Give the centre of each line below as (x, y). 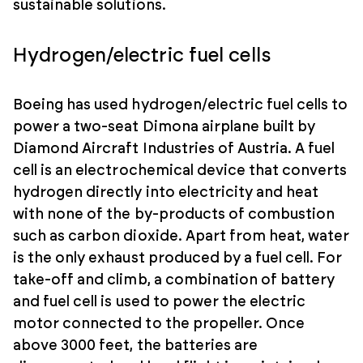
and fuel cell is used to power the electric (160, 302)
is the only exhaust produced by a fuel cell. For (178, 258)
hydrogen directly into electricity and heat (166, 192)
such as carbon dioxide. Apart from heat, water (181, 236)
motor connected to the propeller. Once (159, 324)
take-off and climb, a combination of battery (174, 280)
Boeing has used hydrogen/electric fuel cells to (181, 105)
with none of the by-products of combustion (174, 214)
